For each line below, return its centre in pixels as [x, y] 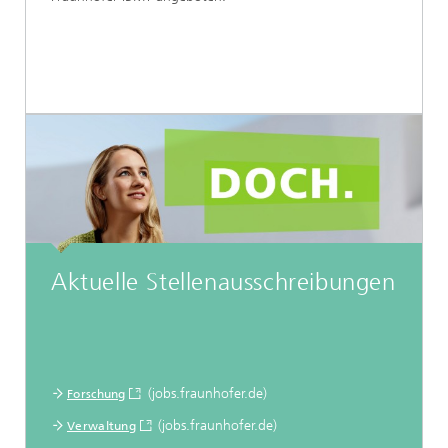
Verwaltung [101, 426]
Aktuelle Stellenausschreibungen [223, 282]
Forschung [96, 394]
